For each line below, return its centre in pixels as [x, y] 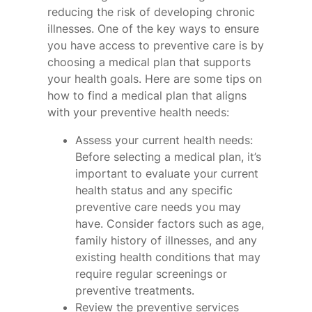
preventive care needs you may [158, 206]
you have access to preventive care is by [156, 45]
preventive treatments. [135, 290]
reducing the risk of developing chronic [151, 11]
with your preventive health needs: [138, 112]
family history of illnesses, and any [166, 240]
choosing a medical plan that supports [149, 62]
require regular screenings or [151, 273]
